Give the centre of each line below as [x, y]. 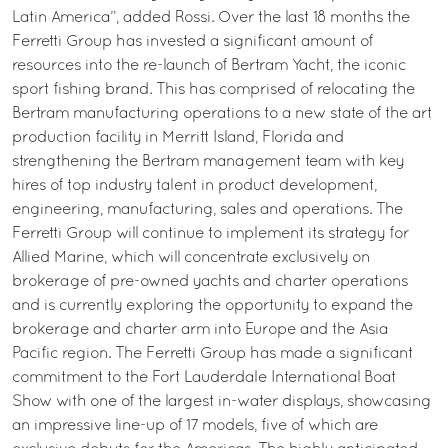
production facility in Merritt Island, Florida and [178, 138]
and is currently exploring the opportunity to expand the [212, 306]
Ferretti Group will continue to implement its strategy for [210, 234]
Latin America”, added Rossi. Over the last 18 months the [211, 18]
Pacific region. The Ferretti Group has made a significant [212, 354]
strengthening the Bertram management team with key [208, 162]
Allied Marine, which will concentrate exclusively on [191, 258]
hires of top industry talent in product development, [194, 186]
